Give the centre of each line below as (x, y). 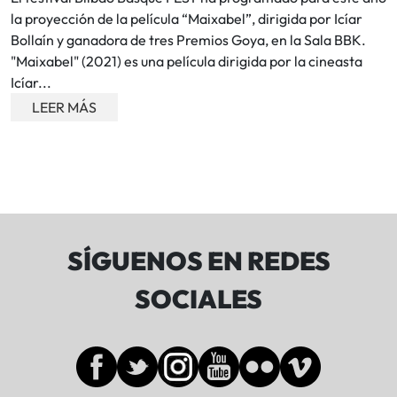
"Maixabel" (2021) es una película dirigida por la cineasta (187, 62)
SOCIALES (198, 299)
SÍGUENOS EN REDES (198, 261)
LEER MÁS (64, 108)
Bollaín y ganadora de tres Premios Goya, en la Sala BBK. (188, 40)
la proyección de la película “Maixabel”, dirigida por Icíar (187, 19)
